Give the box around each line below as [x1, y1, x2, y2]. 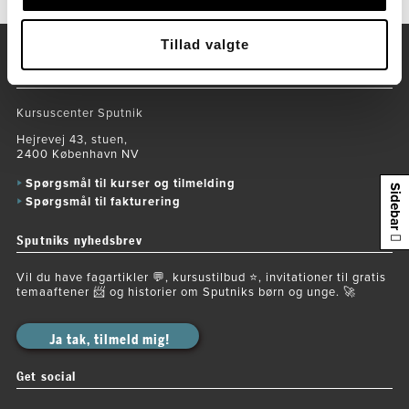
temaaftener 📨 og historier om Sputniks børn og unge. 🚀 [16, 285, 356, 299]
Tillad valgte [160, 37, 249, 52]
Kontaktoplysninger [16, 68, 135, 85]
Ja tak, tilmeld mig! [49, 331, 171, 349]
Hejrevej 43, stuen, [16, 132, 128, 147]
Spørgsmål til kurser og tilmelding [25, 176, 236, 191]
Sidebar [387, 182, 404, 234]
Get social [16, 369, 76, 385]
